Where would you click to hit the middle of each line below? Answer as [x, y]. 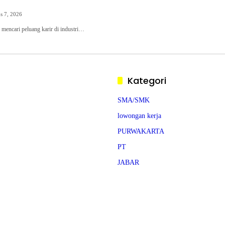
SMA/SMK [134, 100]
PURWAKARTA [141, 131]
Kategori [147, 81]
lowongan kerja [139, 116]
